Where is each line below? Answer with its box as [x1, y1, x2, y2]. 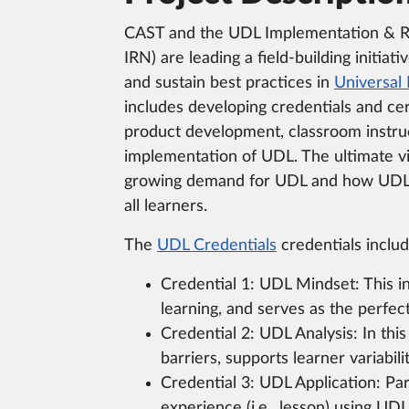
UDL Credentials [157, 237, 277, 254]
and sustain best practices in [124, 75, 334, 91]
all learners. [124, 198, 207, 215]
